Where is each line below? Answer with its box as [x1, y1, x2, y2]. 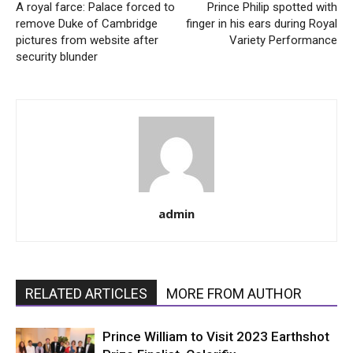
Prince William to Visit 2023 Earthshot [102, 329, 329, 344]
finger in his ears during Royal [186, 17, 337, 31]
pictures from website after [16, 33, 158, 47]
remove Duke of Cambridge [16, 17, 158, 31]
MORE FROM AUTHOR [166, 285, 302, 302]
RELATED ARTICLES [25, 285, 147, 302]
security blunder [16, 50, 98, 64]
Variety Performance [229, 33, 337, 47]
